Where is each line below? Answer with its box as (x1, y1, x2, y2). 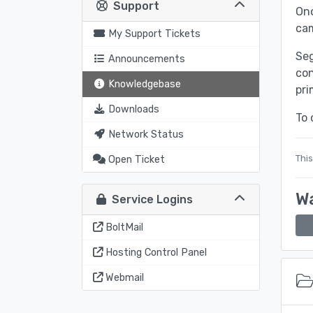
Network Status (108, 128, 184, 140)
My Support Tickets (108, 27, 201, 40)
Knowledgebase (108, 78, 181, 90)
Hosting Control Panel (105, 246, 207, 259)
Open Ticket (108, 153, 165, 166)
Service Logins (106, 192, 193, 206)
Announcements (108, 52, 185, 65)
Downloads (108, 103, 159, 115)
